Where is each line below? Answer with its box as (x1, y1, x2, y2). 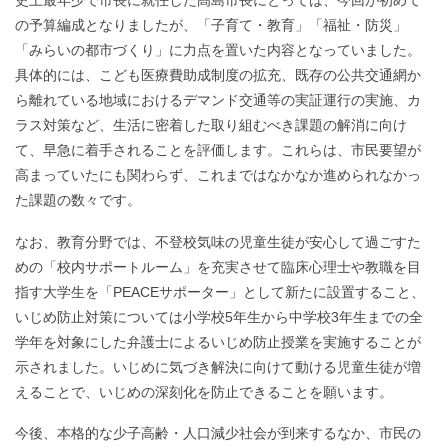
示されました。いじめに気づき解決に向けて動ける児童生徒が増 (15, 358, 421, 375)
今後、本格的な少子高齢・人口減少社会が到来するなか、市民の (15, 425, 421, 442)
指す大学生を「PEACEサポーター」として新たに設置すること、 (15, 283, 425, 300)
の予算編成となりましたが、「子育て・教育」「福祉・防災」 (15, 16, 407, 33)
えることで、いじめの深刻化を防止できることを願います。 (15, 383, 393, 400)
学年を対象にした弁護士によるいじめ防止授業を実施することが (15, 333, 421, 350)
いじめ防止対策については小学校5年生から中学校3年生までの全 (15, 308, 423, 325)
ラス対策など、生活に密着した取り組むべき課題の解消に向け (15, 116, 407, 133)
